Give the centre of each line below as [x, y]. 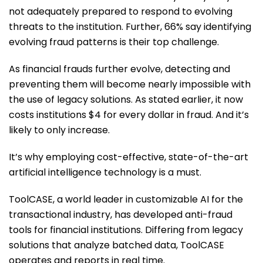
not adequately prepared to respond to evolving [121, 11]
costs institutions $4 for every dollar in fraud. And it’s [129, 115]
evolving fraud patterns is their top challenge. [114, 42]
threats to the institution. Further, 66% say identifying [130, 27]
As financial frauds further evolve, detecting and [119, 69]
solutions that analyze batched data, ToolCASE [117, 245]
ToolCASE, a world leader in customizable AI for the [126, 199]
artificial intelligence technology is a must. [105, 172]
